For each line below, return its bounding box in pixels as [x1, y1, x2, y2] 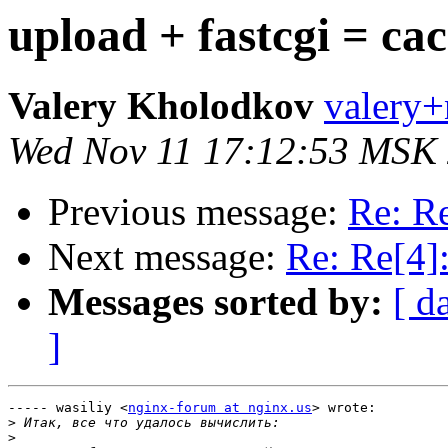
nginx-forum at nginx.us [128, 400, 312, 416]
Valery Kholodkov [8, 84, 314, 128]
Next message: [48, 235, 286, 279]
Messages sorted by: [48, 280, 383, 324]
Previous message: [48, 190, 348, 234]
